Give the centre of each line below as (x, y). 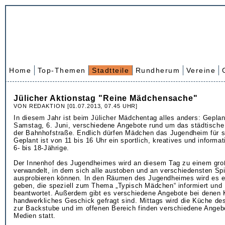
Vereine (201, 70)
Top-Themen (62, 70)
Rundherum (157, 70)
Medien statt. (35, 216)
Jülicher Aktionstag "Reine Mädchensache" (106, 98)
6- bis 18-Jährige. (41, 148)
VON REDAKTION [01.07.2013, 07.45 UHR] (76, 106)
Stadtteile (110, 70)
